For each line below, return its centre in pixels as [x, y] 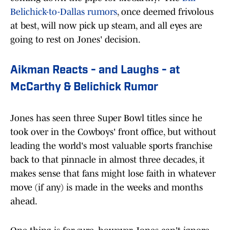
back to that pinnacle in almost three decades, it [108, 160]
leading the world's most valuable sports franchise [111, 146]
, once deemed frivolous [165, 12]
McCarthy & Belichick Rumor [84, 88]
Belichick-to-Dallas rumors [64, 12]
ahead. [24, 202]
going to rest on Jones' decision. [75, 40]
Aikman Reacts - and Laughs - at [95, 71]
